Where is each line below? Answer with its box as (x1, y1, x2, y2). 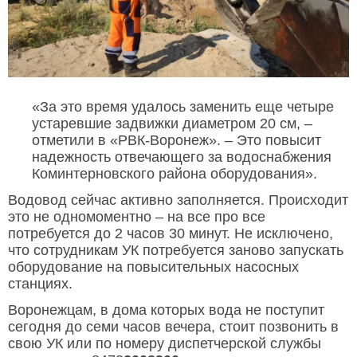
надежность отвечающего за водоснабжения (32, 148, 331, 165)
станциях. (8, 275, 73, 292)
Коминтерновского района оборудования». (32, 165, 317, 182)
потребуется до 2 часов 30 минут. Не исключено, (8, 225, 333, 241)
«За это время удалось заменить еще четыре (32, 98, 334, 115)
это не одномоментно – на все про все (8, 208, 265, 225)
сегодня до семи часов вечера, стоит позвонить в (8, 318, 339, 335)
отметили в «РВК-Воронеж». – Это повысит (32, 131, 321, 148)
